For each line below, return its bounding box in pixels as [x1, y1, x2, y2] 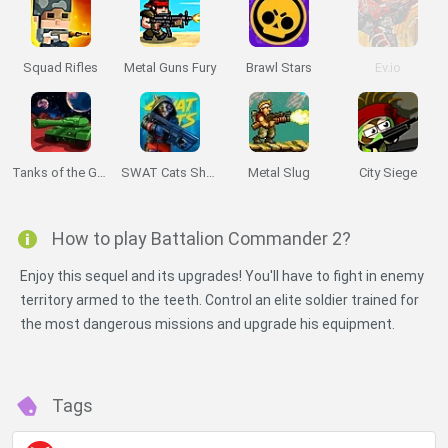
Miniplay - [30, 393, 106, 411]
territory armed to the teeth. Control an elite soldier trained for [20, 292, 419, 308]
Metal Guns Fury [123, 60, 216, 75]
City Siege [358, 165, 417, 180]
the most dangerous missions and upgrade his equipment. [20, 316, 395, 332]
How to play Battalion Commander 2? [52, 228, 351, 249]
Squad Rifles [23, 60, 98, 75]
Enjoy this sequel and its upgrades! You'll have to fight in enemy [20, 268, 424, 284]
